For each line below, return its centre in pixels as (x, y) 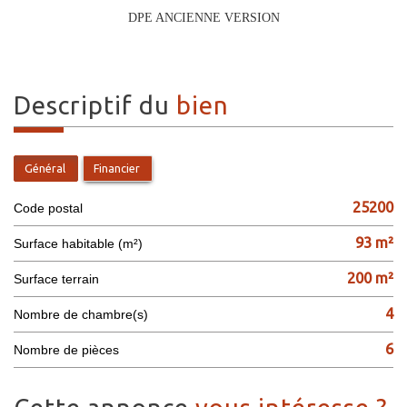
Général (45, 168)
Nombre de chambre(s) (85, 314)
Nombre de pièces (71, 349)
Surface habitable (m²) (82, 243)
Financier (117, 168)
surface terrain (60, 278)
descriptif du (104, 104)
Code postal (53, 208)
